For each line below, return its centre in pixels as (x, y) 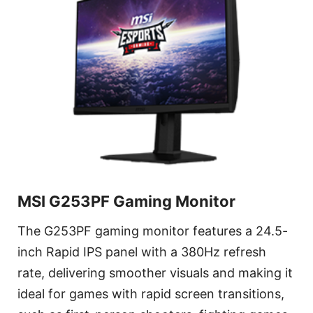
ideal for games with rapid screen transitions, (151, 293)
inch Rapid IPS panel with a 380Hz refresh (142, 252)
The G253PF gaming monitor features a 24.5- (153, 231)
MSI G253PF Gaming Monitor (126, 201)
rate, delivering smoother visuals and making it (155, 272)
